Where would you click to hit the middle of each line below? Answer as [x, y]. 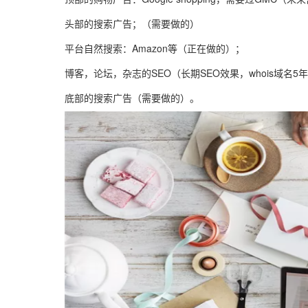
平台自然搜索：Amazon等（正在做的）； [155, 48]
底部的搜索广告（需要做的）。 [132, 98]
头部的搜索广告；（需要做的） [132, 23]
